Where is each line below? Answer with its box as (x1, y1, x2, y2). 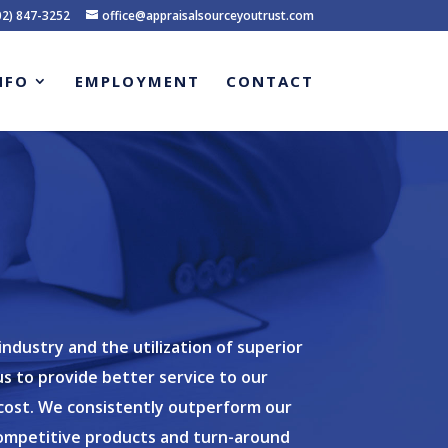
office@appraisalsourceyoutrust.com (101, 7, 314, 24)
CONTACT (225, 71, 314, 91)
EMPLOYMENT (74, 71, 200, 91)
